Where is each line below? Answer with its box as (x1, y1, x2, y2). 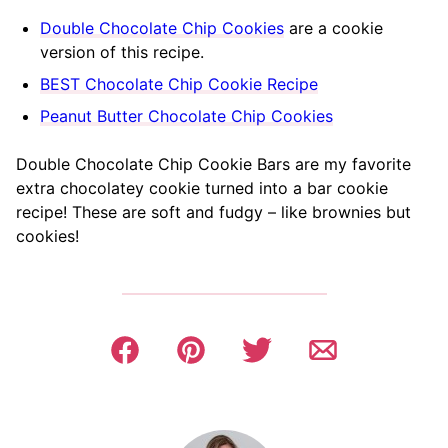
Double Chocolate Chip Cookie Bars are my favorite (16, 154, 411, 175)
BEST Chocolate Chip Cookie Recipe (40, 74, 318, 95)
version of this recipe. (40, 42, 204, 63)
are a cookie (284, 18, 383, 39)
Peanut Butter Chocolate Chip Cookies (40, 106, 333, 127)
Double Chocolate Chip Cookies (40, 18, 284, 39)
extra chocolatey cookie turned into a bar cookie (16, 178, 388, 199)
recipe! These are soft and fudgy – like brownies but (16, 202, 411, 223)
